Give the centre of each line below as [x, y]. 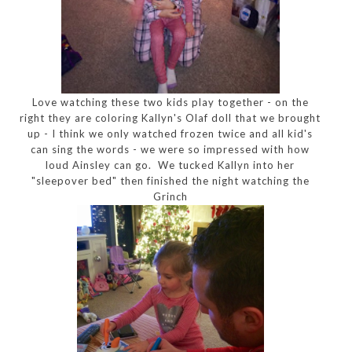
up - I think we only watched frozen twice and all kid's [170, 133]
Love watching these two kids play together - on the [170, 102]
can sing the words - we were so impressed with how [170, 149]
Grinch [170, 196]
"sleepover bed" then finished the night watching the [170, 180]
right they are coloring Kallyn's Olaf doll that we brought [170, 117]
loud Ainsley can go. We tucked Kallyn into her [170, 165]
